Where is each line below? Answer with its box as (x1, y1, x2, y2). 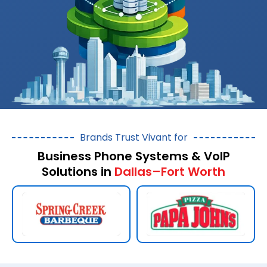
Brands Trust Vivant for (79, 130, 188, 144)
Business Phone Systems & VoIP (37, 147, 230, 164)
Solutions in (42, 163, 114, 180)
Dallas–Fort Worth (114, 163, 225, 180)
